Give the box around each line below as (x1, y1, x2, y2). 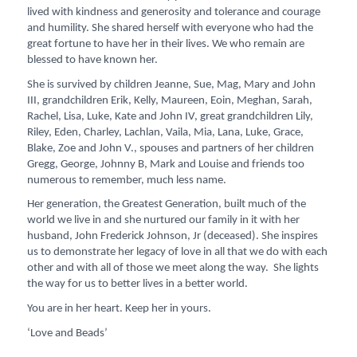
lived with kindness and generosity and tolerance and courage (27, 6, 320, 18)
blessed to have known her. (27, 54, 158, 66)
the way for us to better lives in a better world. (27, 278, 248, 291)
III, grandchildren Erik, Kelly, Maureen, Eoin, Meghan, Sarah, (27, 94, 312, 107)
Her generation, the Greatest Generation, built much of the (27, 198, 306, 211)
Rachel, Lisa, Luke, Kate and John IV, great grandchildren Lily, (27, 110, 313, 123)
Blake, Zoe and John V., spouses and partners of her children (27, 142, 314, 155)
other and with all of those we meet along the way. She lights (27, 262, 319, 275)
